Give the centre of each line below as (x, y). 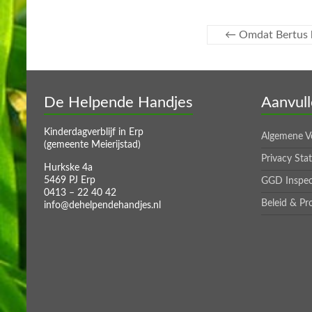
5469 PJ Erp (70, 180)
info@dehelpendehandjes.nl (102, 205)
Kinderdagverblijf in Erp (94, 132)
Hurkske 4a (68, 167)
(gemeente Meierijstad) (92, 145)
